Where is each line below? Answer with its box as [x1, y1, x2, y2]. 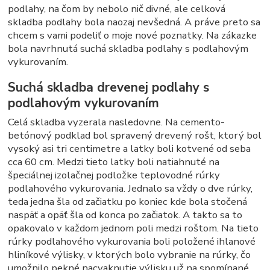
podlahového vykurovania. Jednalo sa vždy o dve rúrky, [8, 181, 253, 196]
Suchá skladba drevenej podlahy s [8, 78, 210, 96]
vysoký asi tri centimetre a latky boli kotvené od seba [8, 142, 251, 156]
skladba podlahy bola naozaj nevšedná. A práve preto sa [8, 15, 261, 30]
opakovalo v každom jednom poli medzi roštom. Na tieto [8, 221, 259, 236]
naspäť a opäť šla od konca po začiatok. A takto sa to [8, 208, 243, 222]
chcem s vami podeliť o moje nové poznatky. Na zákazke [8, 28, 257, 43]
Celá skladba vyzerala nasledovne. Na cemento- [8, 115, 225, 130]
